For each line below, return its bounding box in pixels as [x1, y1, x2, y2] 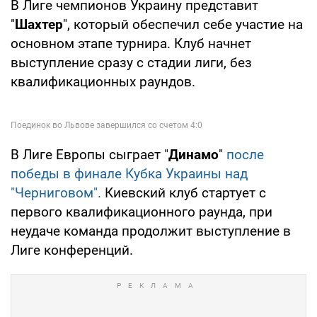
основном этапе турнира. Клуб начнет [11, 35, 251, 52]
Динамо [168, 146, 219, 163]
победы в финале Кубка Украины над [11, 166, 248, 183]
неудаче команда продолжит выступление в [11, 223, 291, 240]
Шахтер [15, 16, 63, 33]
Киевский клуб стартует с [105, 185, 266, 202]
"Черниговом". [11, 185, 105, 202]
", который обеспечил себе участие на [63, 16, 303, 33]
